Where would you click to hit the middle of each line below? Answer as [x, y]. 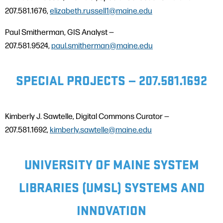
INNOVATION [111, 210]
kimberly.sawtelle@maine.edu [101, 129]
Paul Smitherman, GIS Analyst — [59, 32]
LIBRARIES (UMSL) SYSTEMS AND [111, 187]
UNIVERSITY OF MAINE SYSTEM [111, 164]
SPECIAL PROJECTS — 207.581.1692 [111, 80]
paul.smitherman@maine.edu [102, 45]
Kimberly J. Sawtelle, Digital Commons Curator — [87, 116]
